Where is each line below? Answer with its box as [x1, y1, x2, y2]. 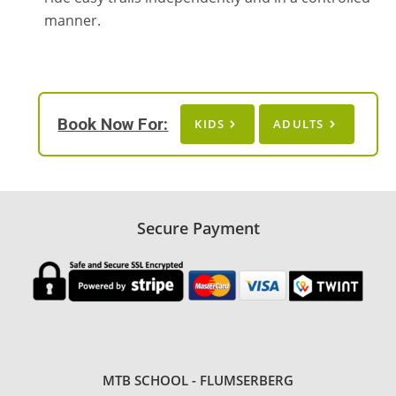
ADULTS [273, 116, 324, 132]
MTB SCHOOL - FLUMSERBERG [103, 370, 293, 389]
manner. [44, 11, 101, 30]
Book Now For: [57, 113, 169, 134]
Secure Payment [136, 217, 260, 239]
